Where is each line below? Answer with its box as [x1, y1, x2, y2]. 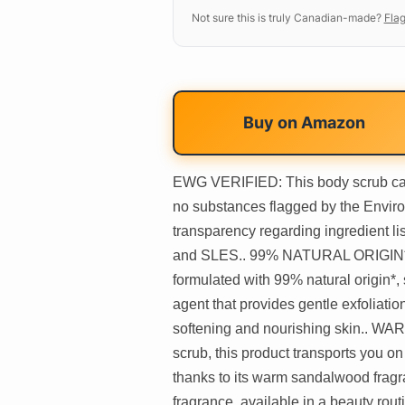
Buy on [242, 112, 301, 132]
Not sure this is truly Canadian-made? [191, 10, 381, 24]
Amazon [300, 112, 365, 132]
